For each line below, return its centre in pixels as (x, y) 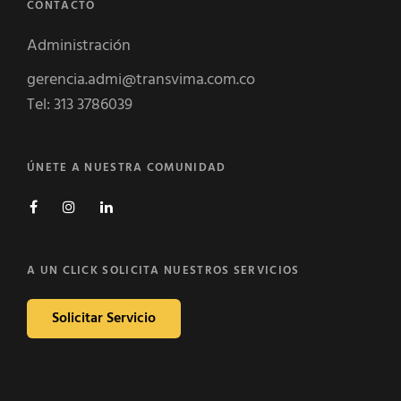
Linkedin (138, 204)
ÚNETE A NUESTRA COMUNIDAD (127, 168)
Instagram (105, 204)
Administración (79, 46)
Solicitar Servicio (104, 319)
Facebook (67, 204)
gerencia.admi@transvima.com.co (141, 80)
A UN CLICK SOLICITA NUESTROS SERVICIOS (163, 271)
